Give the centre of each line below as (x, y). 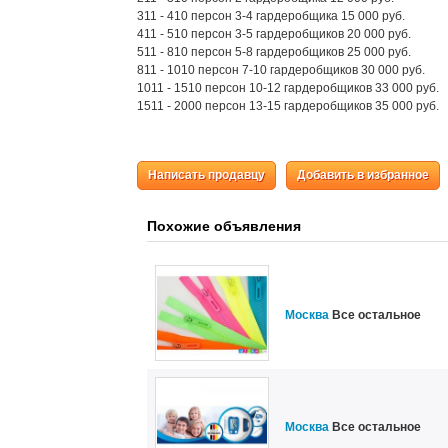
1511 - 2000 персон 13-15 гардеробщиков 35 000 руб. (288, 106)
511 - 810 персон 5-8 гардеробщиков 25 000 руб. (274, 52)
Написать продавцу (206, 175)
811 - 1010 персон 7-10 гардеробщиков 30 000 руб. (281, 70)
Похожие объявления (224, 226)
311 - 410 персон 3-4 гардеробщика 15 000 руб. (271, 16)
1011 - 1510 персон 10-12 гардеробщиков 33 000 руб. (288, 88)
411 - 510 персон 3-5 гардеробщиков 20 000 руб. (274, 34)
